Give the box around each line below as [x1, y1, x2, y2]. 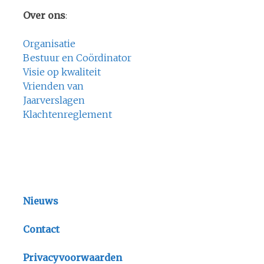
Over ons [22, 9, 65, 21]
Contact [22, 223, 60, 235]
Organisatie [22, 37, 75, 49]
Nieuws [22, 194, 58, 207]
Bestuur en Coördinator [22, 51, 131, 64]
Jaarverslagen [22, 94, 85, 106]
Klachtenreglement [22, 108, 112, 120]
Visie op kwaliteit [22, 65, 101, 78]
